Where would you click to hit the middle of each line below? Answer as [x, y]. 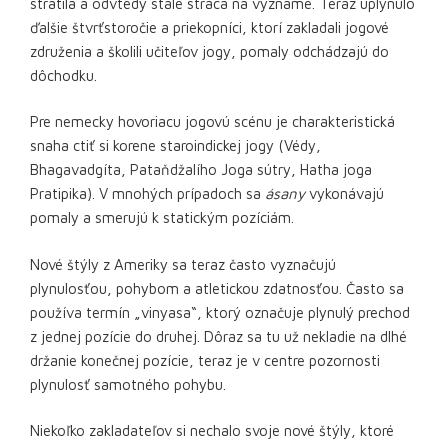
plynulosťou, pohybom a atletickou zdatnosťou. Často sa [217, 288]
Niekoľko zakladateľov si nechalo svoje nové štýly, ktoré [212, 430]
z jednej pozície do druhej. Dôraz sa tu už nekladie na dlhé [218, 336]
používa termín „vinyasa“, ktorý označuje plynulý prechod [220, 312]
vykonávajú [344, 193]
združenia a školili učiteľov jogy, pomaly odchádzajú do [209, 51]
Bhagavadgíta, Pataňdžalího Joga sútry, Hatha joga [201, 169]
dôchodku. [63, 75]
